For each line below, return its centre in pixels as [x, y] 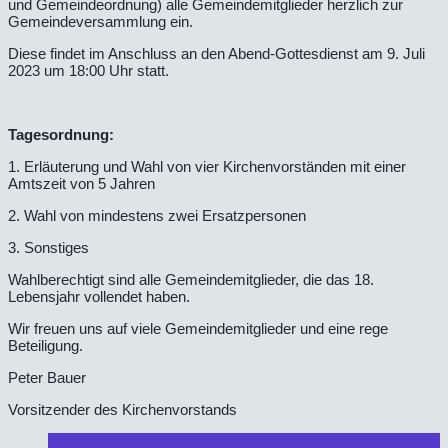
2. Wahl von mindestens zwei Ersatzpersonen [157, 215]
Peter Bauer [47, 377]
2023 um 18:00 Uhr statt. [88, 70]
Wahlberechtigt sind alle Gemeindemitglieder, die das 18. [191, 279]
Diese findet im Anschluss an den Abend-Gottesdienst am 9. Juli [216, 53]
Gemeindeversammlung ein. [100, 21]
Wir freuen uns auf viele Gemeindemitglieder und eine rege [198, 328]
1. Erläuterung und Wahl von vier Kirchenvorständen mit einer [207, 166]
